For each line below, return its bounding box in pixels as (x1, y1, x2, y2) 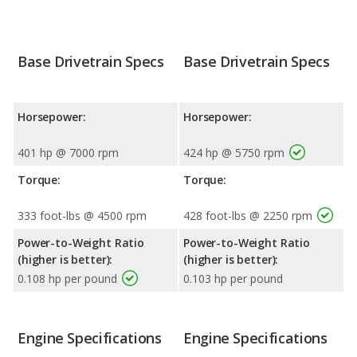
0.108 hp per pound (18, 270, 117, 286)
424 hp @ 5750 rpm (183, 144, 284, 160)
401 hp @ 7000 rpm (18, 144, 119, 160)
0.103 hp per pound (183, 270, 283, 286)
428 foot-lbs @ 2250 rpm (183, 207, 312, 223)
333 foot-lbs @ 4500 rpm (18, 207, 147, 223)
